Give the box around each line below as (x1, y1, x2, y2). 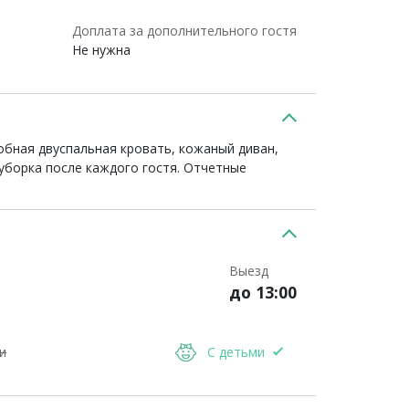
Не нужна (72, 41, 131, 58)
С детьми (206, 343, 265, 361)
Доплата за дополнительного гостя (72, 22, 297, 39)
